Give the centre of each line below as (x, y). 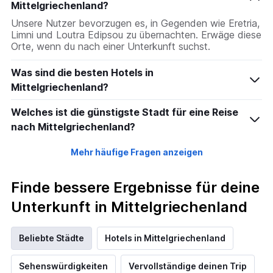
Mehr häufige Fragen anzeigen (136, 152)
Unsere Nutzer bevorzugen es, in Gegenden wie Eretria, (135, 23)
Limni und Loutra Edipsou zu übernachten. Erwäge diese (136, 35)
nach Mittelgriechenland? (73, 127)
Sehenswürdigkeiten (63, 266)
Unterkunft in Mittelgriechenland (129, 207)
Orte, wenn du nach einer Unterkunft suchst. (111, 47)
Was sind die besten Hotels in (82, 73)
